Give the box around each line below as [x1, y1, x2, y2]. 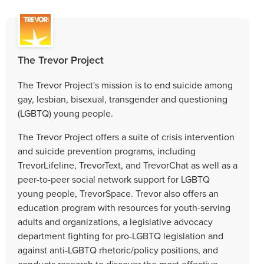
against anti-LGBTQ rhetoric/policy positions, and [18, 243, 218, 256]
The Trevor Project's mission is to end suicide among [18, 78, 233, 91]
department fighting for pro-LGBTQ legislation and [18, 229, 223, 242]
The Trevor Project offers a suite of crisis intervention [18, 130, 235, 143]
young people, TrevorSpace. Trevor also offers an [18, 186, 219, 200]
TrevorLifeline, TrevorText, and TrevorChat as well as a [18, 158, 237, 171]
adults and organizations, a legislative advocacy [18, 214, 213, 228]
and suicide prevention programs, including [18, 144, 196, 157]
